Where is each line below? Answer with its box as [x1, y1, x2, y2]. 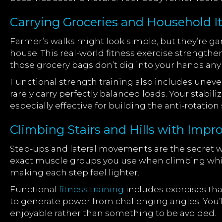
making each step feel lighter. [10, 167, 139, 177]
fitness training [59, 184, 124, 194]
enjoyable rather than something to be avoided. [10, 208, 216, 218]
